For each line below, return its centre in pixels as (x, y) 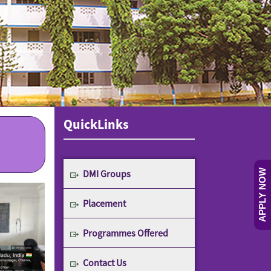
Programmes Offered (125, 233)
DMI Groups (106, 174)
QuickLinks (96, 124)
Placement (104, 203)
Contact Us (104, 263)
